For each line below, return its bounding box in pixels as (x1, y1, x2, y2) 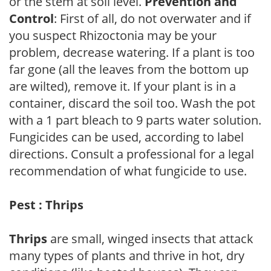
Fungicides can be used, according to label (9, 128, 244, 145)
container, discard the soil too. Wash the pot (9, 94, 255, 111)
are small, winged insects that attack (47, 230, 253, 247)
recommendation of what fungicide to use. (9, 162, 247, 179)
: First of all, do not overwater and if (54, 10, 251, 27)
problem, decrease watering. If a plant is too (9, 44, 255, 60)
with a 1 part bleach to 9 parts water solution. (9, 111, 261, 128)
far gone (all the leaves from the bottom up (9, 60, 249, 77)
